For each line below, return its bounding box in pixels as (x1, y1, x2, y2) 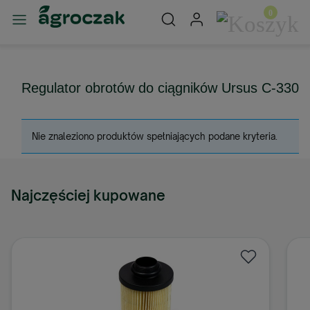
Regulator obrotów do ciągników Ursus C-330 (21, 80, 299, 95)
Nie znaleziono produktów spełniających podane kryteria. (32, 131, 277, 142)
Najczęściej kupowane (11, 186, 165, 204)
